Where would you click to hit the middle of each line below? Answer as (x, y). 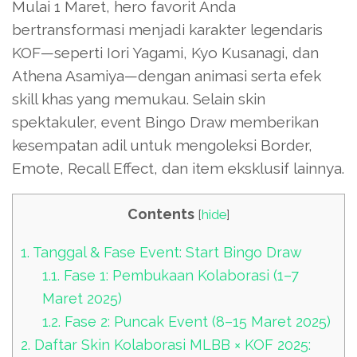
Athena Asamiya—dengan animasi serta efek (167, 75)
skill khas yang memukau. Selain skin (139, 98)
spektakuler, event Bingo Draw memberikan (165, 122)
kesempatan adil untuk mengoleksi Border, (162, 145)
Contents (161, 214)
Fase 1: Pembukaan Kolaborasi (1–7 (180, 275)
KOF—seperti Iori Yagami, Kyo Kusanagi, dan (165, 52)
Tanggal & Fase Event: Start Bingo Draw (166, 252)
